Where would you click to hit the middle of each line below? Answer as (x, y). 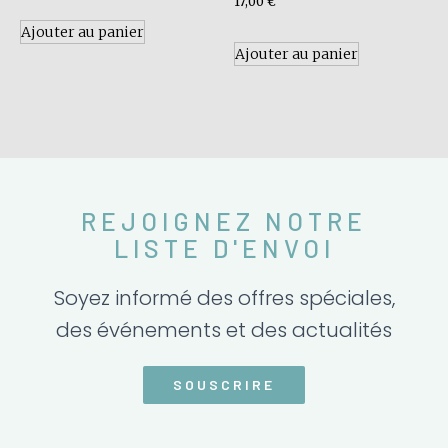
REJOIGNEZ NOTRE (224, 221)
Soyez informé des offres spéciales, (224, 298)
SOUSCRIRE (224, 385)
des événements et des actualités (224, 330)
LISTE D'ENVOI (224, 248)
